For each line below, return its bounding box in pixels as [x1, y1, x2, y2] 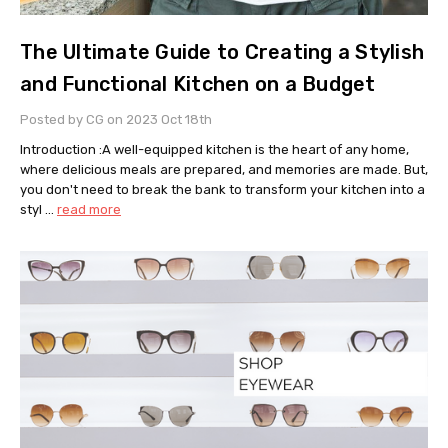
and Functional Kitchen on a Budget [20, 72, 376, 97]
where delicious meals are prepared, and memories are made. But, [20, 162, 428, 178]
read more [57, 202, 121, 218]
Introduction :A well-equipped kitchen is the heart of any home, [20, 142, 409, 158]
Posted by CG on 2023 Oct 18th [20, 112, 212, 128]
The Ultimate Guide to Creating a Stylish [20, 40, 424, 65]
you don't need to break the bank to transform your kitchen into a [20, 182, 425, 198]
